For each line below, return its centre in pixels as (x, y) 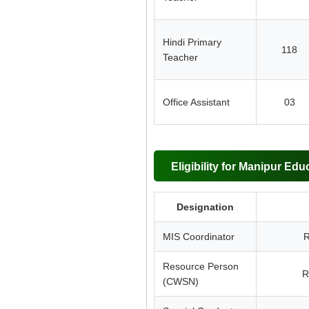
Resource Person (201, 266)
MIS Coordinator (199, 236)
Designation (205, 207)
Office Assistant (196, 102)
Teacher (180, 57)
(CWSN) (181, 281)
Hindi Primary (192, 42)
